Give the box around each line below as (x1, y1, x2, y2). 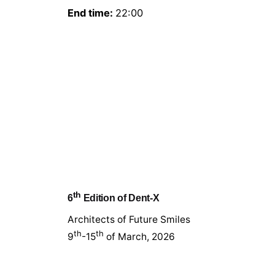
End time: (68, 6, 116, 19)
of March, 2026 (104, 230, 176, 242)
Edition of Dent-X (81, 192, 160, 204)
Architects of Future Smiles (68, 213, 191, 225)
